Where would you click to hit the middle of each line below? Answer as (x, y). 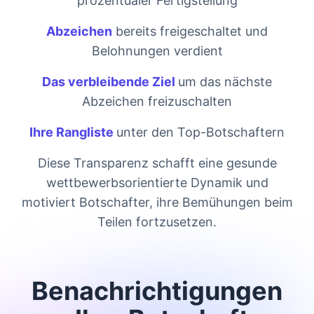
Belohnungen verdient (157, 50)
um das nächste (225, 81)
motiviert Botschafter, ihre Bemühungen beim (157, 202)
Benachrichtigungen (157, 291)
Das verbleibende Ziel (110, 81)
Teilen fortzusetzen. (157, 221)
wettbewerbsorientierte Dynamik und (157, 182)
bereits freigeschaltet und (190, 31)
